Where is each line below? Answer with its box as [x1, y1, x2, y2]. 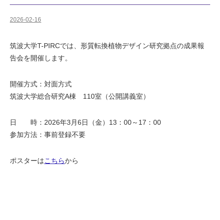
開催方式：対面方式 [10, 80, 72, 88]
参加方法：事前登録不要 [10, 131, 85, 138]
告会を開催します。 [10, 54, 72, 62]
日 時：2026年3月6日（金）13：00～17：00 [10, 118, 168, 126]
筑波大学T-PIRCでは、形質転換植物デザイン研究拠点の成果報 [10, 42, 204, 50]
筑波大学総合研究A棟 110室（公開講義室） [10, 92, 150, 100]
